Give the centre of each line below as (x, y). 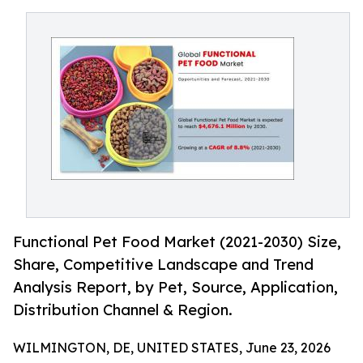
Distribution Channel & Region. (123, 310)
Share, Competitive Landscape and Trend (163, 265)
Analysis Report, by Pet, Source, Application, (175, 287)
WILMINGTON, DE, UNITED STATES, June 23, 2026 (172, 348)
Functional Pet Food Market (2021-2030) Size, (177, 242)
